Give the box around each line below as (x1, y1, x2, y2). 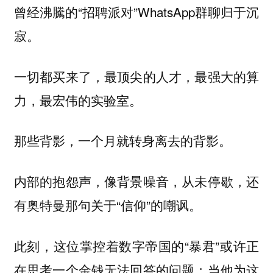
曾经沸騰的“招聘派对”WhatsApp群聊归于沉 (13, 2, 260, 21)
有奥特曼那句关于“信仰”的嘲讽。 (13, 195, 202, 214)
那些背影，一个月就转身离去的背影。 (13, 131, 232, 150)
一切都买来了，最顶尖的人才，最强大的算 (13, 66, 260, 85)
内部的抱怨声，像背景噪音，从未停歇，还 (13, 171, 260, 190)
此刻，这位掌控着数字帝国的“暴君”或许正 (13, 236, 260, 255)
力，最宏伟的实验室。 (13, 90, 142, 109)
